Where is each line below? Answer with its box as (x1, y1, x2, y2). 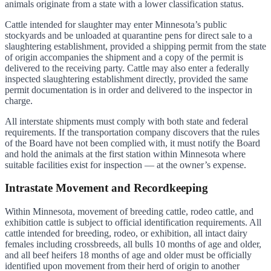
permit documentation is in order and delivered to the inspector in (5, 84, 252, 95)
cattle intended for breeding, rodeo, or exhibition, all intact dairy (5, 228, 247, 239)
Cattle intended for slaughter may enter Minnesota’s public (5, 19, 227, 30)
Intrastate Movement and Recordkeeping (5, 181, 208, 195)
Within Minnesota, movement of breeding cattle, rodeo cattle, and (5, 206, 253, 217)
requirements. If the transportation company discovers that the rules (5, 126, 260, 137)
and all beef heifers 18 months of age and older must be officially (5, 250, 252, 261)
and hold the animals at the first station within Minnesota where (5, 148, 246, 159)
